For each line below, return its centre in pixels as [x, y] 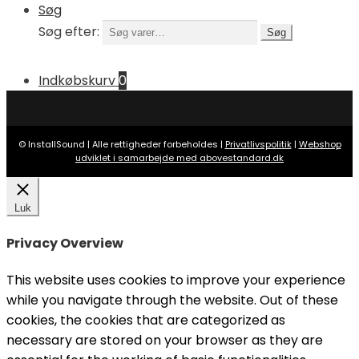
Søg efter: [69, 32]
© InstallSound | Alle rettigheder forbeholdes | [121, 144]
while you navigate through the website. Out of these [172, 301]
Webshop [320, 144]
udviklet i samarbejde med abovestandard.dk [179, 157]
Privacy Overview [65, 243]
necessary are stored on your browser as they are [165, 341]
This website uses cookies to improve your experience [176, 280]
